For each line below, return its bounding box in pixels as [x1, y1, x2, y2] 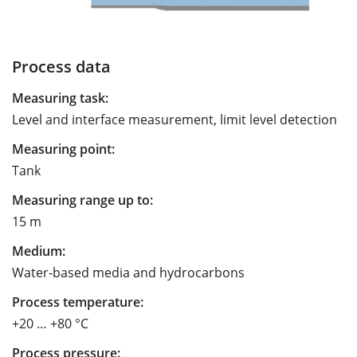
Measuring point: [12, 139, 115, 158]
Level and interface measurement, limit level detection [12, 110, 337, 128]
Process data [12, 54, 111, 77]
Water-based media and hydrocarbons [12, 263, 245, 281]
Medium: [12, 241, 65, 260]
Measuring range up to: [12, 190, 153, 209]
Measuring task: [12, 88, 108, 107]
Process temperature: [12, 292, 143, 311]
